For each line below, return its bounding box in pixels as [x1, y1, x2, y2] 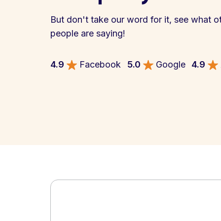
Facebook [79, 59, 121, 70]
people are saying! [50, 28, 125, 38]
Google [155, 59, 185, 70]
